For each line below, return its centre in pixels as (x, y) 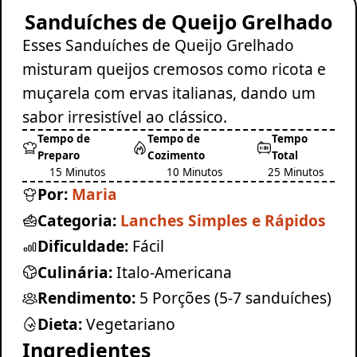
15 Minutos (77, 173)
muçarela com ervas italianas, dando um (169, 93)
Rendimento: (86, 298)
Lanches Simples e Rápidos (223, 220)
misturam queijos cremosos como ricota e (174, 69)
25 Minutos (296, 173)
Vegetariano (130, 324)
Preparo (58, 156)
